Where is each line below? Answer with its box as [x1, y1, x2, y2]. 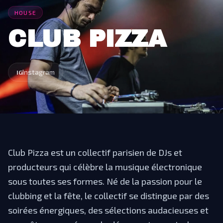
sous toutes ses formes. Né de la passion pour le [8, 175, 202, 187]
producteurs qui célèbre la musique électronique [8, 161, 202, 172]
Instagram [22, 67, 55, 76]
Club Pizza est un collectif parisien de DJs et [8, 146, 182, 158]
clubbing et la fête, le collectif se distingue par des [8, 190, 209, 201]
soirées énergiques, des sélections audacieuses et [8, 204, 209, 216]
